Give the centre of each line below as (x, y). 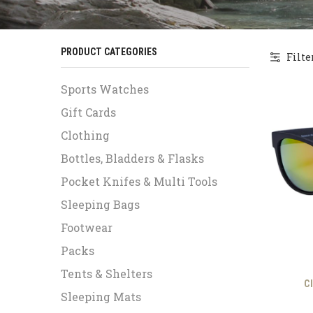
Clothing (85, 135)
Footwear (87, 227)
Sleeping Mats (101, 296)
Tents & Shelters (107, 273)
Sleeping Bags (100, 204)
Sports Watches (105, 89)
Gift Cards (88, 112)
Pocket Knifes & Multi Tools (139, 181)
